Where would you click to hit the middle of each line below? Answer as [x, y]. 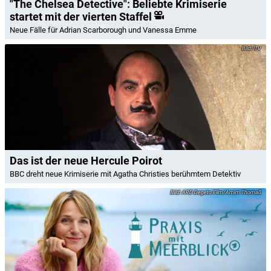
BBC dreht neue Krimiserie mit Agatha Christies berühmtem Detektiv [125, 174]
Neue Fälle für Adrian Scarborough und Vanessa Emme [103, 30]
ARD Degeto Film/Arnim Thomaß [220, 192]
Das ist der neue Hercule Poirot [86, 161]
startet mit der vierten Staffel [81, 16]
